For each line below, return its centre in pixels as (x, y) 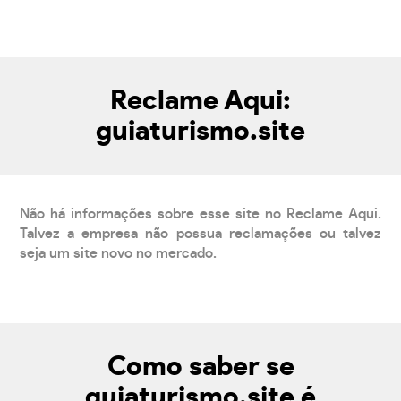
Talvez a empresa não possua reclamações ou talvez (200, 233)
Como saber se (200, 367)
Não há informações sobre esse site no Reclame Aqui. (200, 213)
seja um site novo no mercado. (119, 253)
